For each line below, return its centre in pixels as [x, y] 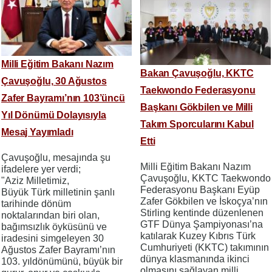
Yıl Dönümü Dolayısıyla [54, 115]
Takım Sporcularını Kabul [197, 124]
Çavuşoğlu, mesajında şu [56, 158]
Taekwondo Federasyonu [198, 90]
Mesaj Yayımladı [37, 132]
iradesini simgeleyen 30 [53, 239]
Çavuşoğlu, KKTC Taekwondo [206, 178]
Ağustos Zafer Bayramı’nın [58, 250]
